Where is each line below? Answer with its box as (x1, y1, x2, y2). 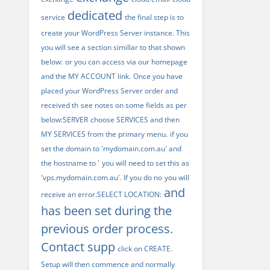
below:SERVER (41, 115, 88, 125)
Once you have (133, 71, 183, 81)
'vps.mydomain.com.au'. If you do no (41, 172, 162, 183)
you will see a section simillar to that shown (41, 42, 185, 52)
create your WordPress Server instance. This (41, 28, 190, 38)
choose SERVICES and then (90, 115, 180, 125)
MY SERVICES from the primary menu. (41, 129, 168, 139)
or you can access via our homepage (65, 57, 187, 67)
